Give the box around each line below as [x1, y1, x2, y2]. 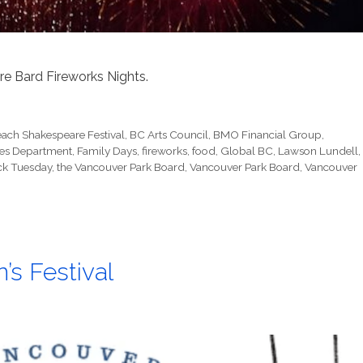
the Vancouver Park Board [57, 160, 185, 174]
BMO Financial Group [213, 128, 322, 142]
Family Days [77, 144, 137, 158]
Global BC [220, 144, 273, 158]
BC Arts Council [130, 128, 209, 142]
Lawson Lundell [278, 144, 358, 158]
